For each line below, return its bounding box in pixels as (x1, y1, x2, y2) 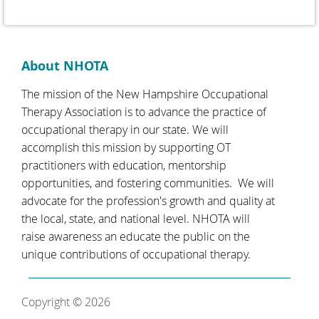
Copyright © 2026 (21, 293, 110, 310)
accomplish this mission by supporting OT (21, 139, 231, 155)
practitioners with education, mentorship (21, 157, 226, 173)
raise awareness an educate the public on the (21, 228, 250, 244)
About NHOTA (21, 56, 108, 75)
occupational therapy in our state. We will (21, 121, 229, 137)
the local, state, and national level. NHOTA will (21, 210, 250, 226)
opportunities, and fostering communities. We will (21, 174, 274, 191)
